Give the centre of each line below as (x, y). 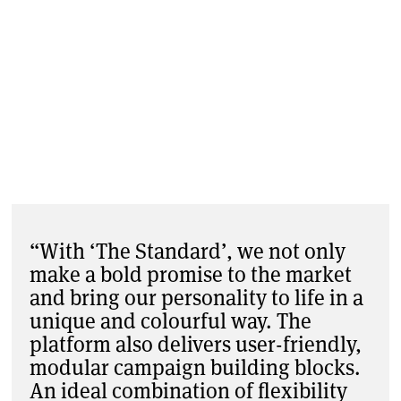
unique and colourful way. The (171, 320)
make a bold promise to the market (191, 274)
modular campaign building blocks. (195, 367)
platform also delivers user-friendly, (196, 344)
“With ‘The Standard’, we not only (188, 251)
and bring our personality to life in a (196, 297)
